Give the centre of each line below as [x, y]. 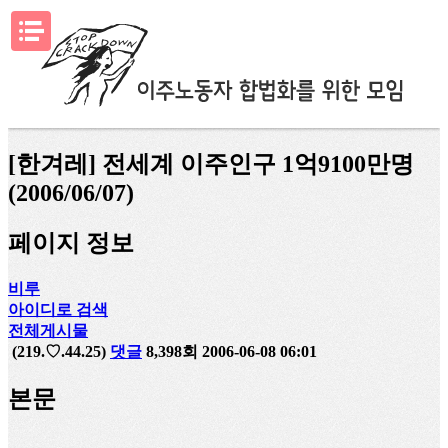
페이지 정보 [71, 242]
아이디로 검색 [58, 309]
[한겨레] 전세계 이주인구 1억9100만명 [211, 163]
